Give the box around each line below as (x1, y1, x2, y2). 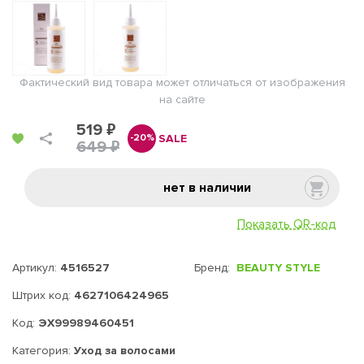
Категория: (12, 344, 74, 357)
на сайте (158, 93, 206, 106)
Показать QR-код (237, 217, 336, 232)
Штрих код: (12, 288, 74, 302)
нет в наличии (163, 180, 251, 196)
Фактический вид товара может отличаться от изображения (19, 76, 345, 89)
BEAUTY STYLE (236, 261, 320, 275)
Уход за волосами (74, 344, 175, 357)
